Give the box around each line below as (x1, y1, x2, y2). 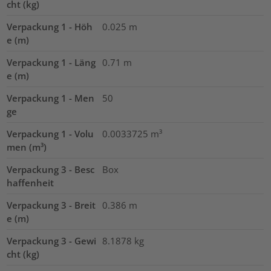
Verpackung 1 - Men (7, 91, 95, 104)
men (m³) (7, 140, 47, 153)
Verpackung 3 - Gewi (7, 234, 97, 247)
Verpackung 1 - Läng (7, 56, 96, 68)
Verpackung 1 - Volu (7, 127, 94, 140)
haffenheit (7, 176, 54, 189)
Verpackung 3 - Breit (7, 198, 96, 211)
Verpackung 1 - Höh (7, 20, 93, 33)
